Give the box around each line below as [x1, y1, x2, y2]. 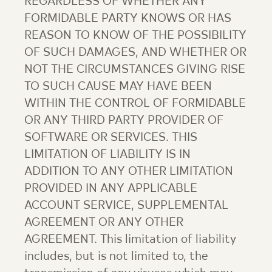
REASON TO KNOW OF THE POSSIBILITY [24, 30, 246, 42]
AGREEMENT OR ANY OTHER [24, 217, 183, 229]
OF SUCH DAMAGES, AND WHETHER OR [24, 47, 246, 59]
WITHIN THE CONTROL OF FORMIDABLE [24, 98, 246, 110]
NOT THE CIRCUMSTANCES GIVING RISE [24, 64, 245, 76]
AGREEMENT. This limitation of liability [24, 234, 236, 246]
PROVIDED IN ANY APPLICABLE [24, 183, 197, 195]
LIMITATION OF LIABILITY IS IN [24, 149, 191, 161]
